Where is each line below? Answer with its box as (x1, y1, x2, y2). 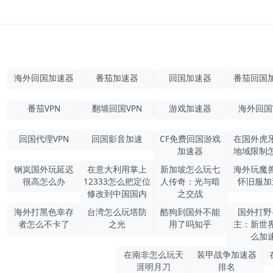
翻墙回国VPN (92, 102, 142, 114)
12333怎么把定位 (83, 175, 151, 187)
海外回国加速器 (14, 71, 74, 83)
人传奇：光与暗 (160, 175, 220, 187)
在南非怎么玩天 (124, 248, 183, 260)
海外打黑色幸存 (14, 205, 74, 218)
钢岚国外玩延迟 (14, 163, 74, 175)
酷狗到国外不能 (160, 205, 220, 218)
